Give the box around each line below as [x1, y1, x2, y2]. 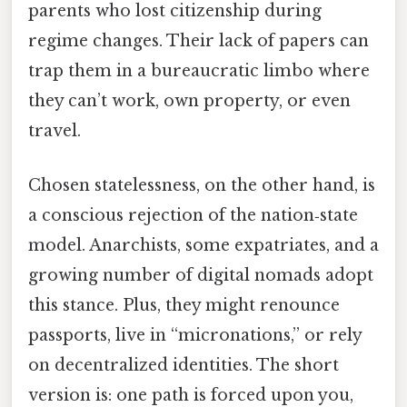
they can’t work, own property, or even [28, 91, 351, 112]
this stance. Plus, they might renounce [28, 294, 340, 315]
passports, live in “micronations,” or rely [28, 324, 362, 345]
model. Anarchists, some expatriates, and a [28, 234, 379, 255]
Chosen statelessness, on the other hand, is [28, 174, 375, 195]
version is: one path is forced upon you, [28, 384, 353, 405]
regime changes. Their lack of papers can [28, 31, 369, 52]
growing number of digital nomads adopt [28, 264, 373, 285]
